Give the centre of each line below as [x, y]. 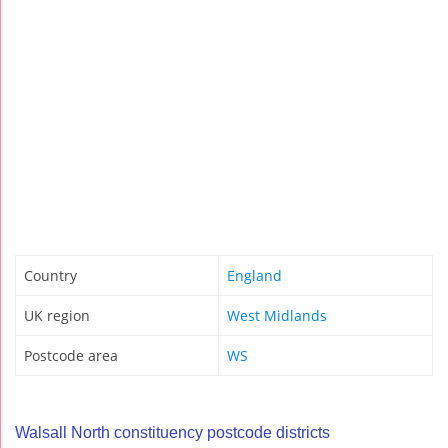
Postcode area [71, 356]
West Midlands [277, 316]
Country [50, 276]
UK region [57, 316]
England [254, 276]
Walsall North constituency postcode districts [172, 433]
